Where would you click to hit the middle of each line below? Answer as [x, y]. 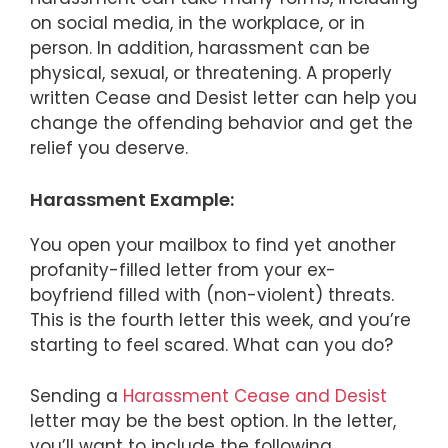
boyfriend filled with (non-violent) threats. [212, 295]
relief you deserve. [109, 147]
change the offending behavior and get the [221, 122]
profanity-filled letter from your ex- [183, 270]
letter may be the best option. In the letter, [213, 420]
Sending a [76, 395]
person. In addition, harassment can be [200, 47]
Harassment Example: [132, 200]
